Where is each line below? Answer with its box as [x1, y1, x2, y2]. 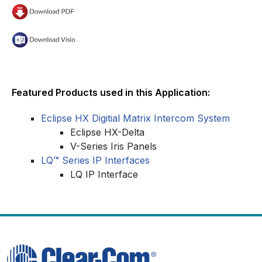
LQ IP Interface [70, 168, 138, 180]
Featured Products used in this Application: [12, 86, 210, 98]
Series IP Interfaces [59, 154, 150, 166]
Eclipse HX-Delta [70, 126, 144, 138]
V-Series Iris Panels [70, 140, 157, 152]
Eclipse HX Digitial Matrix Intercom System [41, 112, 230, 124]
